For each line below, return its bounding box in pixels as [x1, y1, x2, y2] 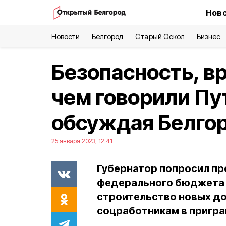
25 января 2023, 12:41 [51, 137, 112, 145]
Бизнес [196, 32, 220, 41]
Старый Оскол [135, 32, 185, 41]
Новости [51, 32, 80, 41]
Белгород [92, 32, 124, 41]
